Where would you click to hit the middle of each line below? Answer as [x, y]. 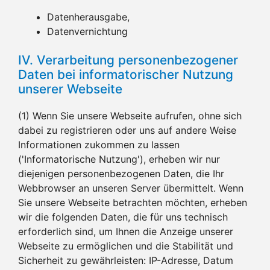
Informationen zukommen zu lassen [99, 144]
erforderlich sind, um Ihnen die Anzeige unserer [126, 231]
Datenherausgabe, [88, 17]
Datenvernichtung [87, 31]
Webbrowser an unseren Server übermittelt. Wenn [131, 188]
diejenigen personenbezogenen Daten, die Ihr [121, 173]
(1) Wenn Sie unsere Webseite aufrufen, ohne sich [130, 115]
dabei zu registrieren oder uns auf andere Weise [127, 130]
